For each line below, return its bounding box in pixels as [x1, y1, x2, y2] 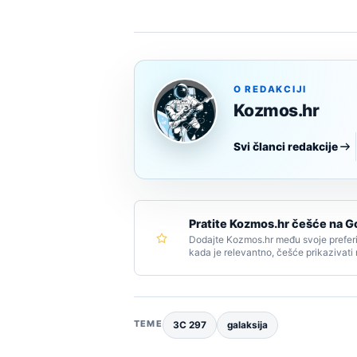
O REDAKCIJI [233, 84, 308, 96]
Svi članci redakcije [233, 140, 338, 154]
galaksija [226, 320, 268, 331]
